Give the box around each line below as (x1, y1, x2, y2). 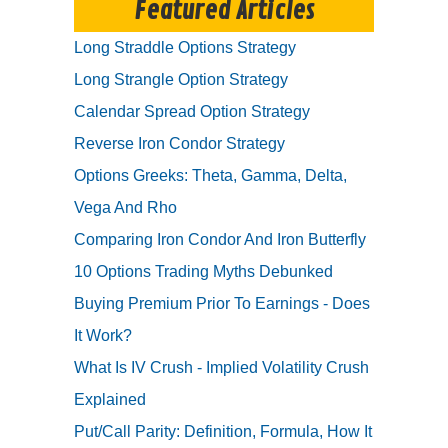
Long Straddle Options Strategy (74, 39, 296, 57)
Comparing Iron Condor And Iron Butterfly (74, 231, 366, 249)
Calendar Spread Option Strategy (74, 103, 310, 121)
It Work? (74, 327, 132, 345)
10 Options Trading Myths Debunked (74, 263, 333, 281)
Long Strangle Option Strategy (74, 71, 288, 89)
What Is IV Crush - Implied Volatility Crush (74, 359, 369, 377)
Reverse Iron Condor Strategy (74, 135, 285, 153)
